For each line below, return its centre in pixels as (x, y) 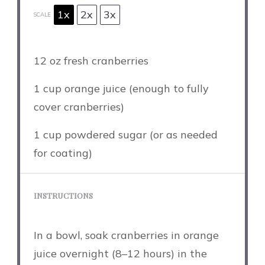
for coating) (63, 153)
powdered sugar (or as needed (139, 134)
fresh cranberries (104, 60)
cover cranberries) (79, 106)
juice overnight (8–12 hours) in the (120, 253)
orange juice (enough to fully (135, 88)
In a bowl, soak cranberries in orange (126, 235)
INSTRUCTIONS (63, 195)
